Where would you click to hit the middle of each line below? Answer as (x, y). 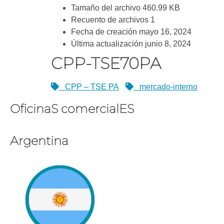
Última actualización (108, 44)
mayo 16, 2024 (165, 32)
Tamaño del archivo (107, 8)
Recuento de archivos (111, 20)
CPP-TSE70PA (106, 63)
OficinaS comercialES (72, 109)
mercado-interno (165, 87)
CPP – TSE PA (89, 87)
